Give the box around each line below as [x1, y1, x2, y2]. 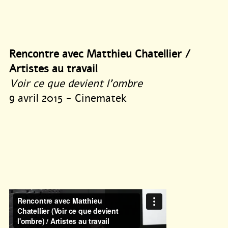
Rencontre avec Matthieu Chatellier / [9, 47, 191, 62]
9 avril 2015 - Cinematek [9, 91, 127, 106]
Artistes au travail [9, 62, 98, 76]
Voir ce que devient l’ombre [9, 76, 142, 91]
